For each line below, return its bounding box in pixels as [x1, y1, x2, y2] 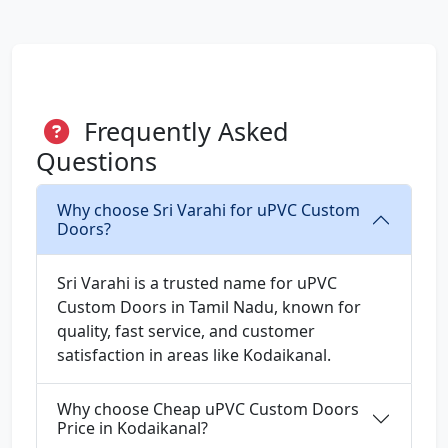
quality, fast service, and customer [57, 320, 315, 343]
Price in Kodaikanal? [57, 417, 208, 440]
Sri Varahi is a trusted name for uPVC [57, 272, 337, 295]
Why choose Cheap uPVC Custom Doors [57, 398, 359, 421]
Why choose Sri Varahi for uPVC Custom [57, 199, 360, 222]
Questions [36, 144, 157, 179]
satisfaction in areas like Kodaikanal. [57, 344, 331, 367]
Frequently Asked [77, 114, 289, 149]
